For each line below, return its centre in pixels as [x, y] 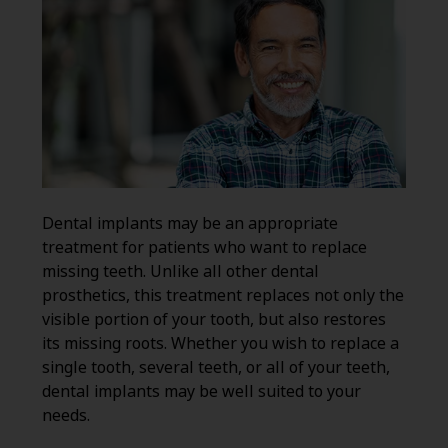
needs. [65, 416]
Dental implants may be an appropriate [189, 224]
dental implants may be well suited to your [201, 392]
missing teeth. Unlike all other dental [180, 272]
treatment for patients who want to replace [204, 248]
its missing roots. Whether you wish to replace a [220, 344]
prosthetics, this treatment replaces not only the [222, 296]
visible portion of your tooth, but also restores [213, 320]
